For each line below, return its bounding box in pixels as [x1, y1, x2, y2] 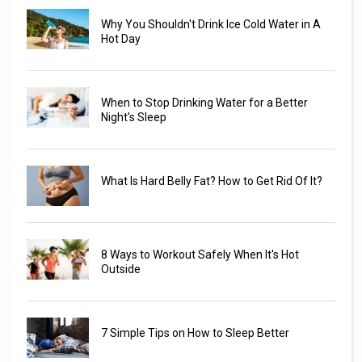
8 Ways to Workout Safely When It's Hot [100, 248, 299, 262]
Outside [100, 263, 141, 276]
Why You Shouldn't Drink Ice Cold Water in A [100, 18, 321, 32]
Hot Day [100, 32, 141, 46]
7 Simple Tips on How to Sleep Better [100, 326, 289, 340]
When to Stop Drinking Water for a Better [100, 96, 308, 110]
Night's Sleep [100, 111, 166, 124]
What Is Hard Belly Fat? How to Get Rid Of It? [100, 175, 322, 188]
